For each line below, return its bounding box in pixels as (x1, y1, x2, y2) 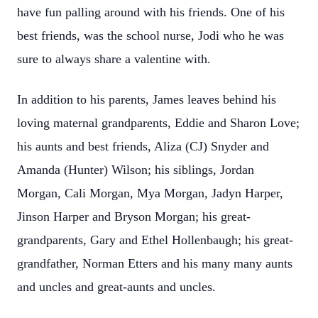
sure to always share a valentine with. (17, 52, 211, 66)
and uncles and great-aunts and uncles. (17, 280, 216, 294)
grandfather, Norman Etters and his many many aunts (17, 256, 292, 270)
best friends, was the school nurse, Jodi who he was (17, 28, 284, 43)
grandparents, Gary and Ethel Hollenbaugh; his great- (17, 233, 293, 247)
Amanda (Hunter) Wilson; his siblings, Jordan (17, 163, 254, 177)
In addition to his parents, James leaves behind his (17, 92, 276, 106)
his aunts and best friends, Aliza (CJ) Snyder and (17, 139, 269, 153)
